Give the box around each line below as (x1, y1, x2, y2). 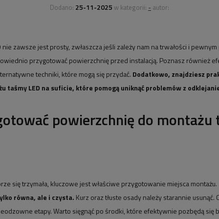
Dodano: (50, 2, 75, 12)
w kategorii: (112, 2, 148, 12)
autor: (151, 2, 169, 12)
